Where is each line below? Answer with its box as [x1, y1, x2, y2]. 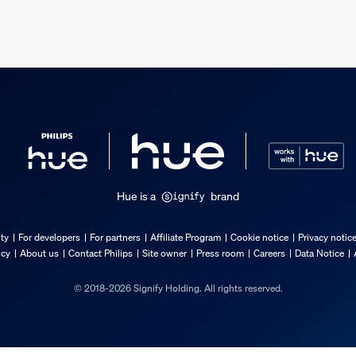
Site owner [141, 246, 187, 259]
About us [19, 246, 59, 259]
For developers [17, 230, 80, 243]
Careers [253, 246, 285, 259]
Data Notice [294, 246, 344, 259]
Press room [195, 246, 244, 259]
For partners [89, 230, 141, 243]
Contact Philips [68, 246, 133, 259]
